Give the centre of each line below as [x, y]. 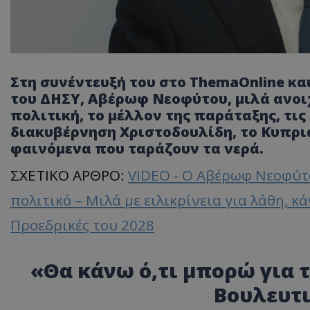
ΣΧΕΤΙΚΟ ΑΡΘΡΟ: [69, 175]
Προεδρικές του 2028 [82, 225]
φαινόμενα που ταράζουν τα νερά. [137, 148]
